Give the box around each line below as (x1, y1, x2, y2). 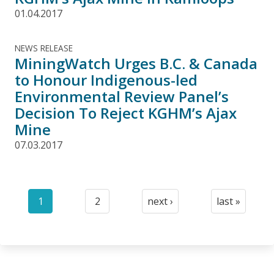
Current (40, 201, 76, 215)
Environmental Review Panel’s (15, 86, 229, 106)
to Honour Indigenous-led (15, 69, 198, 90)
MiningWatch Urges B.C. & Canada (15, 53, 257, 73)
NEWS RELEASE (15, 42, 73, 54)
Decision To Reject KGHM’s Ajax (15, 102, 237, 123)
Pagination (12, 187, 62, 201)
